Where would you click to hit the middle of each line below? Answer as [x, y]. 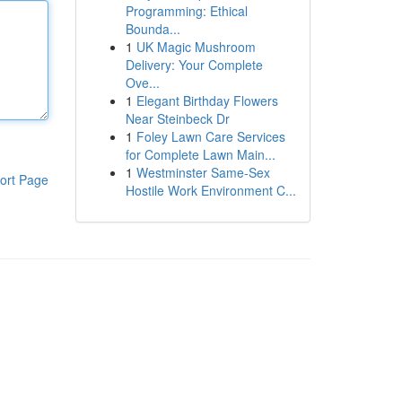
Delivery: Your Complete [194, 65]
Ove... [142, 83]
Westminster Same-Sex [203, 172]
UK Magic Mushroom [196, 47]
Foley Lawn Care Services [210, 136]
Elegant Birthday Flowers [207, 100]
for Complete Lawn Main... [200, 154]
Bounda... [153, 29]
